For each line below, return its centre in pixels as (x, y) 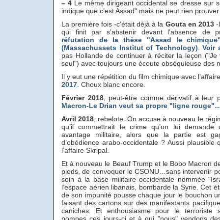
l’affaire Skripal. (85, 150)
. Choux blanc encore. (111, 84)
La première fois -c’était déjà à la (113, 24)
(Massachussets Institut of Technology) (130, 48)
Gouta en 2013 (190, 24)
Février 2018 (82, 98)
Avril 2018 (78, 119)
